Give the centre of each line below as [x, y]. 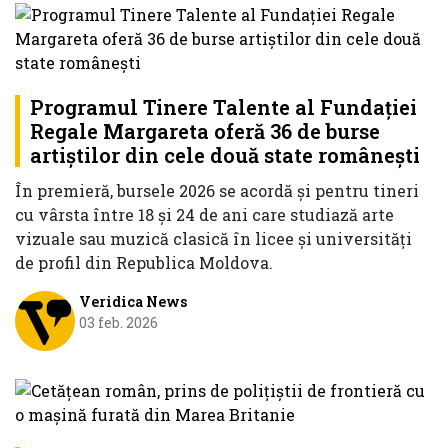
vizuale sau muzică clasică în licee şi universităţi [213, 239]
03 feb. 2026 [118, 323]
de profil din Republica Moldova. [144, 263]
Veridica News [132, 302]
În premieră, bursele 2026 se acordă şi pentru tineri [217, 191]
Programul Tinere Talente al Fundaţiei [223, 107]
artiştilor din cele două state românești [225, 155]
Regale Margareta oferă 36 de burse [205, 131]
